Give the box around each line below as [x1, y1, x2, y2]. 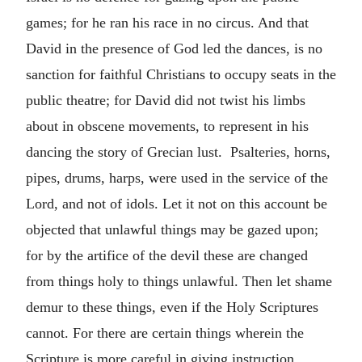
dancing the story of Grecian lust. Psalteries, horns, [26, 144, 330, 160]
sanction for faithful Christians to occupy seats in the [26, 66, 336, 82]
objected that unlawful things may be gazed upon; [26, 221, 318, 238]
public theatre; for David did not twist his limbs [26, 92, 305, 108]
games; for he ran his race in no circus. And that [26, 15, 309, 31]
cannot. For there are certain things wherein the [26, 325, 304, 341]
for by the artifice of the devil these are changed [26, 247, 308, 263]
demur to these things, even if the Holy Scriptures [26, 299, 318, 315]
